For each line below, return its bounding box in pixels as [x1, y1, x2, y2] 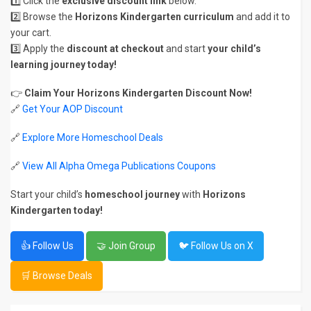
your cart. [10, 27, 51, 38]
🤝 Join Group [96, 240, 155, 251]
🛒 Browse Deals [21, 270, 92, 281]
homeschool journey [85, 189, 180, 200]
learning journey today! [10, 59, 117, 70]
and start [164, 43, 208, 54]
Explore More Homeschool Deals [22, 132, 163, 143]
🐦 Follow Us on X [178, 240, 253, 251]
